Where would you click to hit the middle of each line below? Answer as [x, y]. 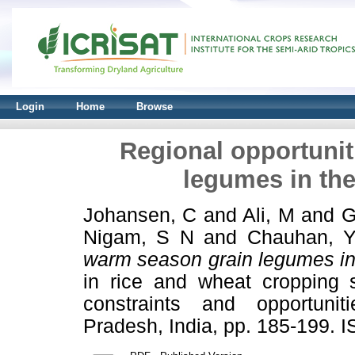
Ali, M [269, 215]
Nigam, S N [139, 237]
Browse [155, 107]
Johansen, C [140, 215]
